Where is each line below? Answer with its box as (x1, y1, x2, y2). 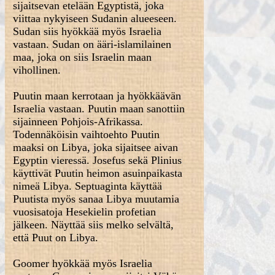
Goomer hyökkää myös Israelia (13, 257, 153, 269)
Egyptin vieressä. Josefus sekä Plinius (13, 154, 182, 166)
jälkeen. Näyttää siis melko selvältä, (13, 219, 174, 231)
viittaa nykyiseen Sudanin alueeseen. (13, 12, 177, 25)
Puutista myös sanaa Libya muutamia (13, 193, 180, 205)
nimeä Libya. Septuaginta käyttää (13, 180, 163, 192)
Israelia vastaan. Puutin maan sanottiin (13, 103, 185, 115)
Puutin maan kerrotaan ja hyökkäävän (13, 90, 182, 102)
